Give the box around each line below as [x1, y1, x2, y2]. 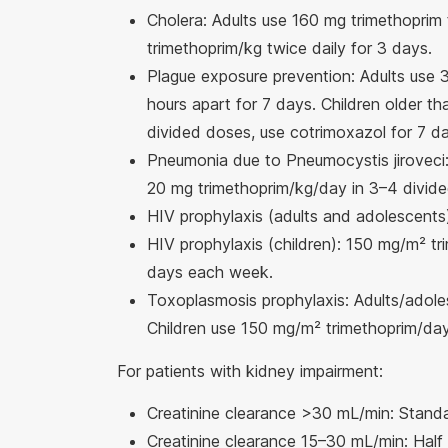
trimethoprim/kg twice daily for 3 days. [147, 38, 432, 59]
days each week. [147, 262, 273, 283]
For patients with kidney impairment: [117, 361, 383, 382]
